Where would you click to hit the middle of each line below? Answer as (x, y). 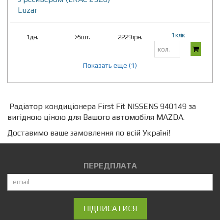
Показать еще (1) (133, 65)
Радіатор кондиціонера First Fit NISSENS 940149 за (102, 106)
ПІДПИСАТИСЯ (110, 208)
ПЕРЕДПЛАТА (110, 165)
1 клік (178, 35)
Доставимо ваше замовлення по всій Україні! (89, 133)
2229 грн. (130, 37)
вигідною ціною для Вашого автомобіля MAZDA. (96, 117)
